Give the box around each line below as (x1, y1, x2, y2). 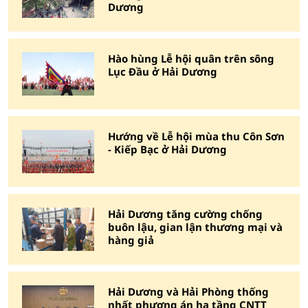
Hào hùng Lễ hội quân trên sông (108, 52, 274, 65)
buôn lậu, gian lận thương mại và (108, 220, 283, 234)
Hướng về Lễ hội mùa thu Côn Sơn (108, 129, 285, 143)
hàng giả (108, 233, 154, 247)
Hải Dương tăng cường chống (108, 207, 263, 221)
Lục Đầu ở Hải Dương (108, 65, 217, 78)
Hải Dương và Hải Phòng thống (108, 285, 269, 298)
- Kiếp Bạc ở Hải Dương (108, 142, 227, 156)
